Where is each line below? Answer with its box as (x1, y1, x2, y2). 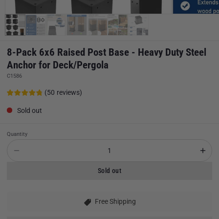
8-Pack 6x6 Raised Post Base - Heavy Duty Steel (7, 46, 206, 58)
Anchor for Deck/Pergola (7, 59, 109, 71)
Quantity (7, 131, 27, 137)
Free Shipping (95, 197, 136, 206)
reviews (57, 88, 80, 97)
